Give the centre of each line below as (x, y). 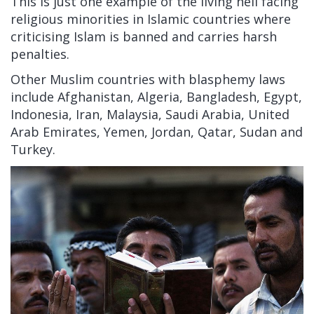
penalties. (40, 54)
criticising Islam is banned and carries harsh (144, 36)
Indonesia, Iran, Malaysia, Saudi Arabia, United (150, 114)
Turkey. (33, 149)
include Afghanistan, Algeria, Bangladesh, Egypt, (156, 96)
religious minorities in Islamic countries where (151, 19)
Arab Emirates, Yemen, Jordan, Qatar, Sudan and (157, 131)
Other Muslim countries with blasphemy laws (148, 79)
